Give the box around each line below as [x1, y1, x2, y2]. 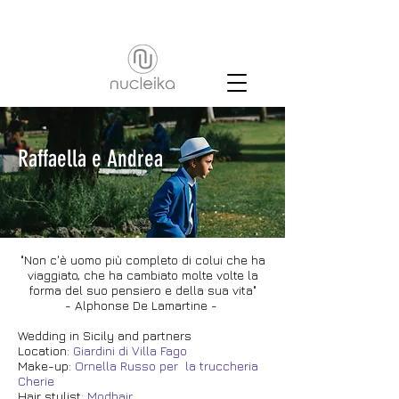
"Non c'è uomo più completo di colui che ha [20, 252, 265, 267]
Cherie [18, 373, 54, 388]
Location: [18, 343, 73, 358]
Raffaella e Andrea [18, 145, 163, 173]
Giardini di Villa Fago [73, 343, 187, 358]
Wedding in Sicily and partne [18, 328, 180, 343]
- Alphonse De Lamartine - [64, 297, 221, 313]
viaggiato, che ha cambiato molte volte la [27, 267, 258, 282]
